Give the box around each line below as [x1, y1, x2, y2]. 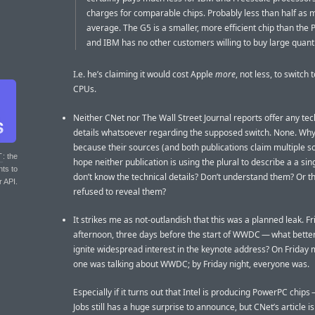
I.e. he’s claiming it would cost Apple [73, 68, 215, 81]
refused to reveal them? [73, 185, 166, 198]
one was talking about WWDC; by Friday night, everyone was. [73, 257, 309, 270]
